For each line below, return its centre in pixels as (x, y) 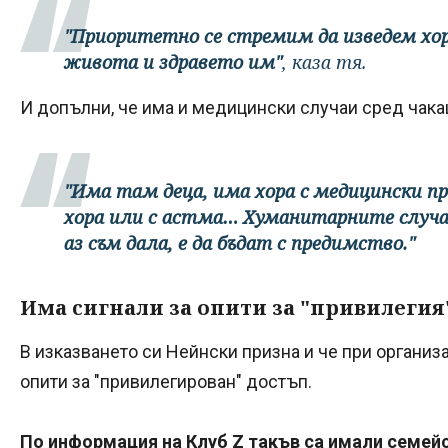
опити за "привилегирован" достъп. (166, 382)
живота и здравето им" (173, 62)
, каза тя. (324, 62)
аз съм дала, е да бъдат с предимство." (239, 243)
